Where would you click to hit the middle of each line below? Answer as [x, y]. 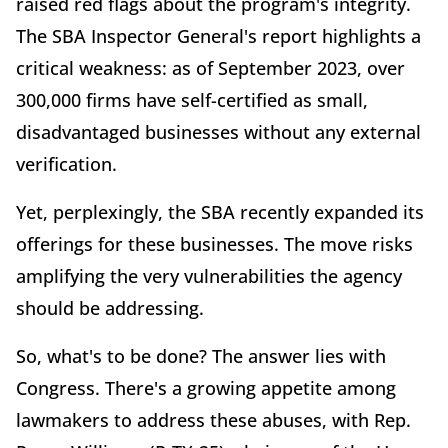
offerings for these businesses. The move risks [214, 243]
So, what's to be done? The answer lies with [201, 355]
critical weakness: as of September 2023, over [210, 67]
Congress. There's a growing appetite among [206, 387]
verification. [66, 163]
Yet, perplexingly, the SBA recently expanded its [220, 211]
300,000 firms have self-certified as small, [192, 99]
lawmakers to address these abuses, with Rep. [213, 419]
